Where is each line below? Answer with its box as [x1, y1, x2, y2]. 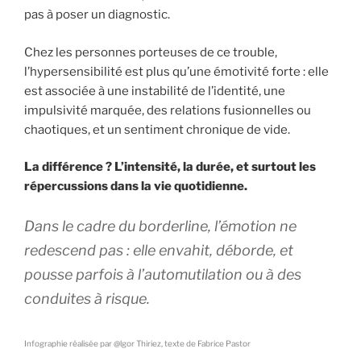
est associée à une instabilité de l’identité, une [24, 83, 285, 98]
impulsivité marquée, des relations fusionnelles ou [24, 102, 311, 118]
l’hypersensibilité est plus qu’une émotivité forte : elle [24, 64, 329, 79]
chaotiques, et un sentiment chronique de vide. [24, 122, 290, 137]
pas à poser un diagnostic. [24, 7, 170, 23]
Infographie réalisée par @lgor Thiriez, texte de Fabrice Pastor [24, 338, 251, 348]
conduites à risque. [24, 289, 150, 307]
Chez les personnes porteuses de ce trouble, [24, 44, 277, 60]
